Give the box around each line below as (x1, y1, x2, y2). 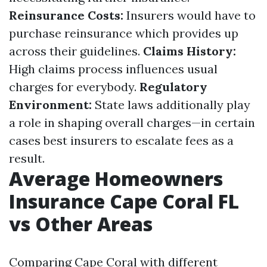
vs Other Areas (9, 211, 153, 237)
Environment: (9, 97, 92, 112)
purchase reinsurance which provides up (9, 26, 238, 41)
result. (9, 151, 45, 166)
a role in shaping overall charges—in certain (9, 115, 255, 130)
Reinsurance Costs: (9, 8, 123, 23)
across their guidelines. (9, 44, 143, 58)
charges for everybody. (9, 79, 139, 94)
